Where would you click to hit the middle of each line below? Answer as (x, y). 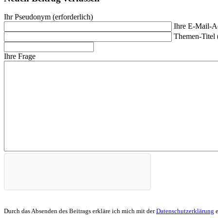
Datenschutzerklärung (185, 211)
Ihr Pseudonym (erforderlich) (48, 17)
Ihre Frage (20, 56)
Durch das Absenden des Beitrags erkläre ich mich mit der (80, 211)
